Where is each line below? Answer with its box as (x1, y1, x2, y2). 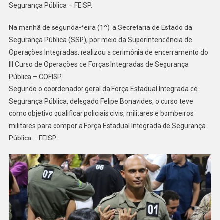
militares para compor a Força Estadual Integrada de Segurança (8, 121, 206, 130)
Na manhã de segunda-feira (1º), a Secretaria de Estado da (8, 23, 192, 31)
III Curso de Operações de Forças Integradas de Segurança (8, 60, 189, 68)
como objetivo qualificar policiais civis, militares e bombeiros (8, 109, 193, 117)
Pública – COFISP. (8, 72, 62, 81)
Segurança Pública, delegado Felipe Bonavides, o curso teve (8, 97, 193, 105)
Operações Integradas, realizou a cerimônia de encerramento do (8, 48, 208, 56)
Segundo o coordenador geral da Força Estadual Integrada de (8, 84, 198, 93)
